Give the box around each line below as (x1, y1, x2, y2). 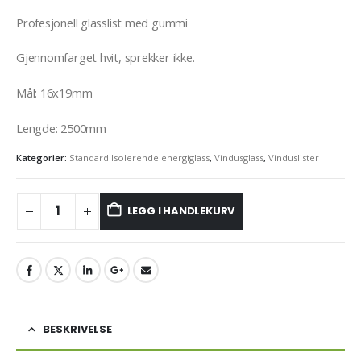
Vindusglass (214, 151, 263, 164)
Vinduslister (268, 151, 319, 164)
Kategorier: (16, 151, 69, 164)
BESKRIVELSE (43, 321, 112, 337)
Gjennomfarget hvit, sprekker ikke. (16, 49, 195, 66)
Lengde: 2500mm (16, 119, 106, 136)
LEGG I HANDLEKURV (127, 203, 235, 219)
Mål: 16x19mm (16, 85, 93, 102)
